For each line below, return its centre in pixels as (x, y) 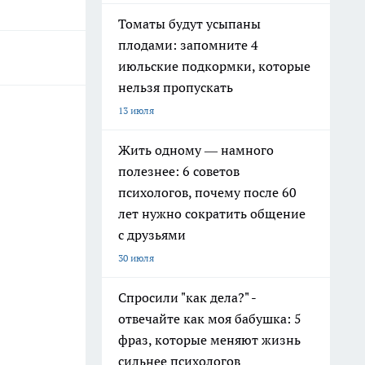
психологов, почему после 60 (207, 192)
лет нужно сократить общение (212, 213)
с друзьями (152, 235)
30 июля (136, 258)
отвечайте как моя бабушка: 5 (210, 319)
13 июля (136, 110)
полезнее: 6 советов (179, 171)
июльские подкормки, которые (214, 66)
